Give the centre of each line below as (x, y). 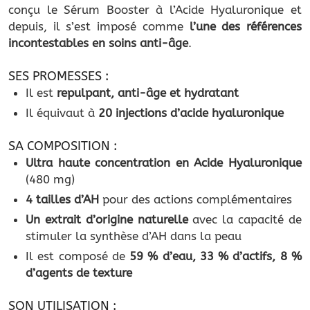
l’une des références (246, 26)
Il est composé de (78, 256)
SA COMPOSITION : (63, 146)
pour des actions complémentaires (195, 199)
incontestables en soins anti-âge (98, 43)
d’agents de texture (79, 272)
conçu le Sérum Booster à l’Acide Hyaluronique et (155, 9)
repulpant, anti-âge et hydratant (148, 92)
